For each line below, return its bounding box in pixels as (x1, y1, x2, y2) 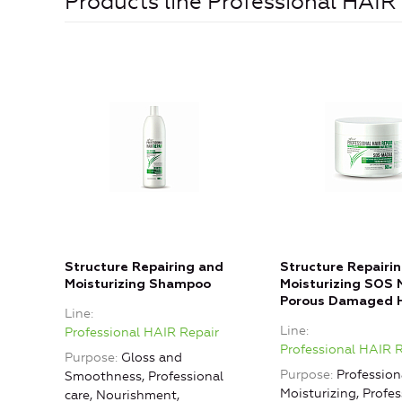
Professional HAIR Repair (65, 325, 219, 341)
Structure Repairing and (65, 261, 223, 275)
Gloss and (121, 350, 182, 366)
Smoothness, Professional (65, 369, 223, 385)
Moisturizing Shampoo (65, 278, 211, 292)
